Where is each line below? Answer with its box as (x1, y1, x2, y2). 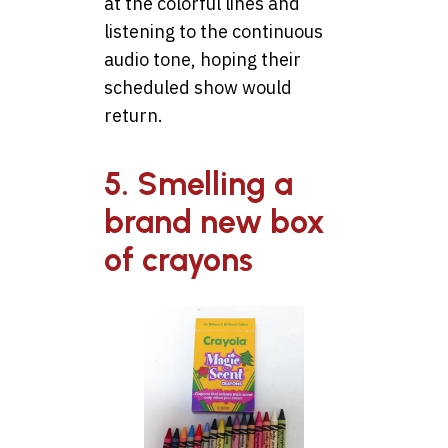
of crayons (104, 241, 253, 280)
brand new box (104, 203, 325, 242)
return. (104, 104, 163, 128)
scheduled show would (104, 76, 292, 100)
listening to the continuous (104, 20, 323, 44)
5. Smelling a (104, 165, 293, 204)
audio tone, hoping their (104, 48, 301, 72)
